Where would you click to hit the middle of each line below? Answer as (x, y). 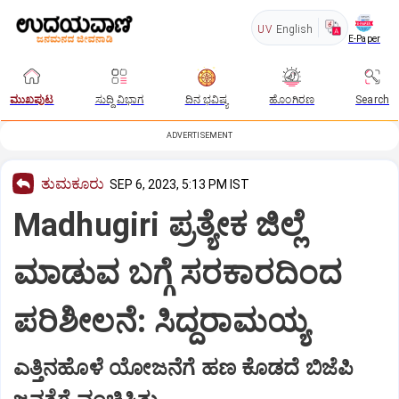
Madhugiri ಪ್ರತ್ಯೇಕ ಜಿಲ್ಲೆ (159, 225)
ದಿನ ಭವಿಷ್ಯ (207, 100)
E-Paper (364, 38)
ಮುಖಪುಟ (32, 100)
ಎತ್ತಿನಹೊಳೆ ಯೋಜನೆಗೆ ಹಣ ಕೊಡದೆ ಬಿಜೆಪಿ (184, 367)
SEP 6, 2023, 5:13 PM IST (179, 184)
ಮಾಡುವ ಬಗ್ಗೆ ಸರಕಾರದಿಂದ (178, 273)
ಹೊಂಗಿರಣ (292, 100)
